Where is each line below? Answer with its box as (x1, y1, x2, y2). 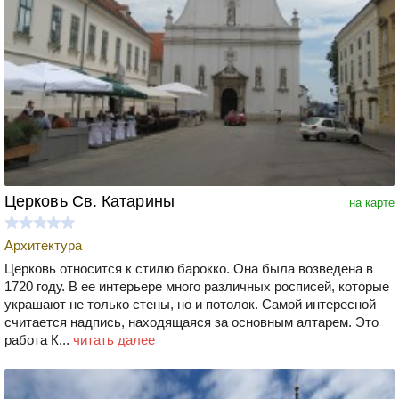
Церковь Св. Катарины (4, 191, 175, 210)
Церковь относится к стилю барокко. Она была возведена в (4, 260, 373, 276)
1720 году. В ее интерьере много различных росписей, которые (4, 278, 389, 294)
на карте (349, 195, 395, 209)
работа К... (4, 331, 73, 347)
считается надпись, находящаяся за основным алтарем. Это (4, 313, 379, 330)
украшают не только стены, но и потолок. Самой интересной (4, 296, 376, 312)
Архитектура (4, 237, 82, 253)
